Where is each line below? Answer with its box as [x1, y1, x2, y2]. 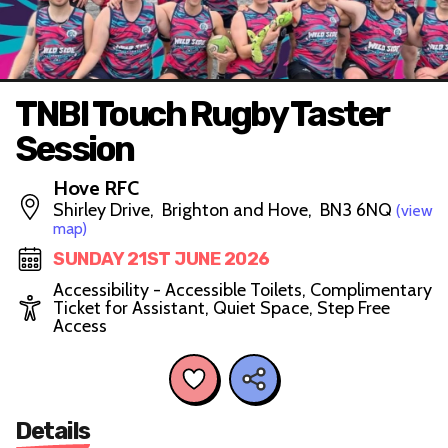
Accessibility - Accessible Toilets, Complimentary [53, 279, 432, 301]
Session [15, 128, 134, 170]
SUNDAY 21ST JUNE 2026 [53, 248, 270, 270]
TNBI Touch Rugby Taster [15, 93, 388, 135]
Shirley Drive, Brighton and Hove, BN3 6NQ [53, 199, 396, 221]
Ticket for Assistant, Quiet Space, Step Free [53, 297, 390, 319]
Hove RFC [53, 176, 138, 200]
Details [15, 416, 90, 445]
